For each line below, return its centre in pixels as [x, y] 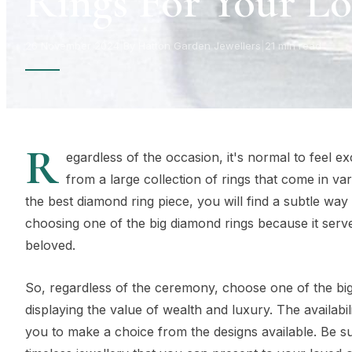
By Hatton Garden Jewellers [192, 46]
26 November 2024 [72, 46]
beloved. [50, 245]
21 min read [293, 46]
